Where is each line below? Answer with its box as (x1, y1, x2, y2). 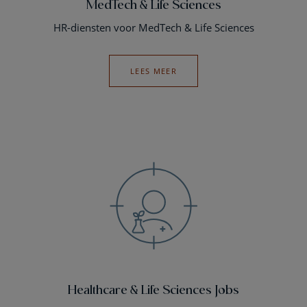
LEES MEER (130, 66, 177, 76)
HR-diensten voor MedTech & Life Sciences (53, 21, 254, 34)
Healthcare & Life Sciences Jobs (68, 281, 239, 297)
